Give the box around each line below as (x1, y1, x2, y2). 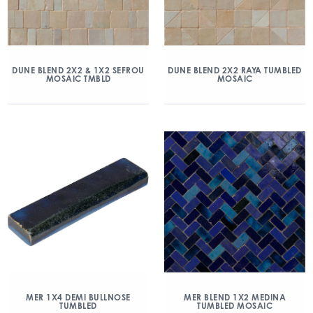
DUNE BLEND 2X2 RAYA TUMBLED (168, 65, 302, 75)
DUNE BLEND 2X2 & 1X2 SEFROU (12, 65, 145, 75)
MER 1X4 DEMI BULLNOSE (26, 292, 131, 303)
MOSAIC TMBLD (45, 73, 111, 84)
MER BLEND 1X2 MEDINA (184, 292, 286, 303)
